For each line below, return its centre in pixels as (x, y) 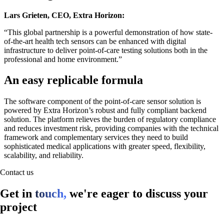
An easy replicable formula (73, 80)
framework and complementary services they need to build (96, 137)
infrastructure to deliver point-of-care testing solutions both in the (106, 50)
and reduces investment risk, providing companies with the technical (111, 128)
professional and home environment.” (63, 59)
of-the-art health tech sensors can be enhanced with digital (95, 41)
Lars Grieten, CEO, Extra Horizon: (64, 15)
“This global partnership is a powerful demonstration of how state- (108, 32)
